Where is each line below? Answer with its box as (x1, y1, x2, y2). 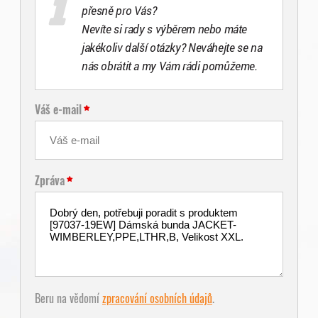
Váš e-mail (35, 99, 82, 119)
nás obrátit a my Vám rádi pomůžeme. (82, 58, 258, 74)
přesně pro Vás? (82, 3, 157, 18)
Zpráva (35, 170, 65, 190)
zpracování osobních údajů (102, 288, 212, 307)
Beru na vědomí (35, 288, 102, 307)
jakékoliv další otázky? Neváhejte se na (82, 40, 263, 55)
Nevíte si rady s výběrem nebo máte (82, 21, 248, 37)
